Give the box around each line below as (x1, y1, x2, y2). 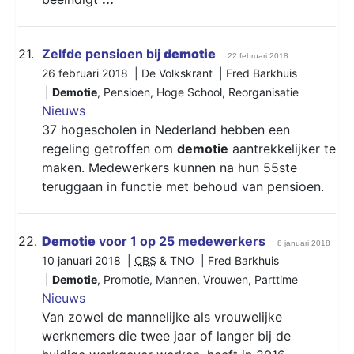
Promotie (104, 272, 149, 286)
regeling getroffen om (42, 140, 177, 156)
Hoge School (156, 85, 222, 99)
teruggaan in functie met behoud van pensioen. (42, 178, 324, 194)
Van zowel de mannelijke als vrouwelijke (42, 308, 282, 325)
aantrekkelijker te (228, 140, 336, 156)
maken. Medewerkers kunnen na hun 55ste (42, 159, 297, 175)
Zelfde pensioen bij (42, 45, 164, 62)
